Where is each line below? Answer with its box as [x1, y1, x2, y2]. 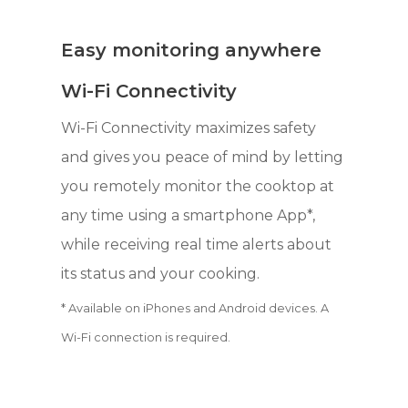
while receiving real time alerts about [61, 235, 332, 253]
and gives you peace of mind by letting [61, 148, 344, 166]
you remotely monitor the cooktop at [61, 177, 335, 195]
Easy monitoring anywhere [61, 38, 322, 61]
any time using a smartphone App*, [61, 206, 316, 224]
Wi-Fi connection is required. [61, 330, 231, 344]
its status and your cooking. [61, 264, 260, 282]
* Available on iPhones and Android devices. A [61, 301, 330, 315]
